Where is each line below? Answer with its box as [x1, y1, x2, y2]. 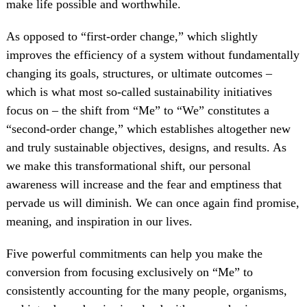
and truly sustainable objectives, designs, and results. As [5, 140, 286, 154]
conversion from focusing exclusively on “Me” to [5, 265, 253, 279]
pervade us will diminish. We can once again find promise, [5, 195, 299, 210]
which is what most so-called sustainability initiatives [5, 84, 272, 99]
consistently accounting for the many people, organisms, [5, 283, 287, 297]
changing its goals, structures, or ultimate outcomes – [5, 66, 272, 80]
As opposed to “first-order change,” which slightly [5, 29, 258, 43]
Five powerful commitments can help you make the [5, 246, 262, 260]
